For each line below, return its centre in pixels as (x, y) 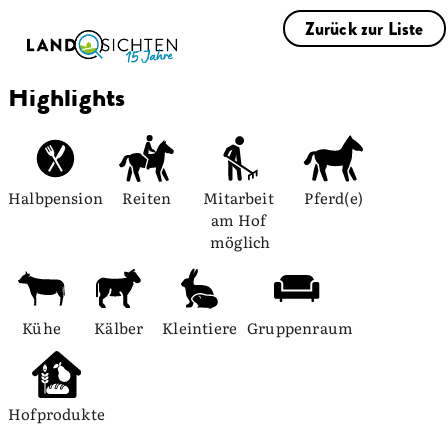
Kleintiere (200, 327)
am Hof (240, 219)
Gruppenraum (300, 327)
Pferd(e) (333, 197)
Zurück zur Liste (364, 29)
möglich (240, 241)
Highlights (67, 97)
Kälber (119, 327)
